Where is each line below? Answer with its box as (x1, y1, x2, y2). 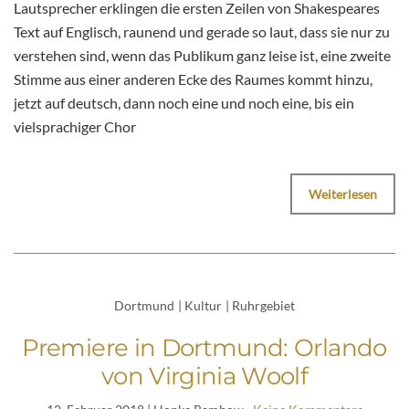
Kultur (184, 298, 222, 314)
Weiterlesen (309, 186, 377, 203)
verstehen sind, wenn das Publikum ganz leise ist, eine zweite (14, 47, 391, 65)
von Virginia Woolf (100, 362, 309, 392)
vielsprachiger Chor (14, 118, 136, 136)
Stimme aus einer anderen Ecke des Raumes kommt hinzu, (14, 70, 372, 89)
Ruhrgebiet (232, 298, 295, 314)
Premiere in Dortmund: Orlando (22, 333, 387, 363)
